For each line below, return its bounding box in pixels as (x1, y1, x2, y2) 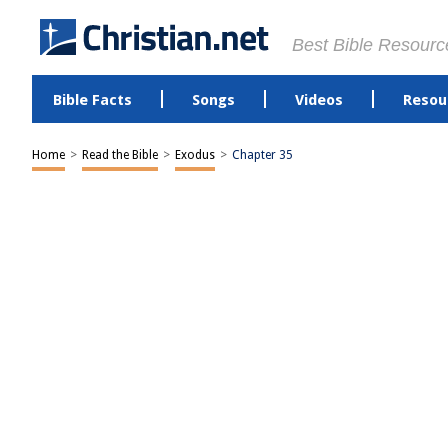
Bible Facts (52, 91, 132, 109)
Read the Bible (82, 148, 158, 162)
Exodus (175, 148, 215, 162)
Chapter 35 (232, 148, 293, 162)
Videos (294, 91, 343, 109)
